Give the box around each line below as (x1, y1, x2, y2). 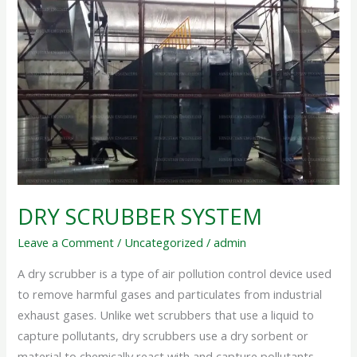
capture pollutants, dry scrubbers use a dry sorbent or (18, 327, 309, 343)
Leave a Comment (18, 234, 115, 251)
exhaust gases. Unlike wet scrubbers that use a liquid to (18, 306, 315, 323)
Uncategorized (124, 234, 204, 251)
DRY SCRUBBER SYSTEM (18, 201, 263, 231)
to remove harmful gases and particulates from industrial (18, 285, 323, 302)
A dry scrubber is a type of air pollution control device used (18, 265, 332, 281)
